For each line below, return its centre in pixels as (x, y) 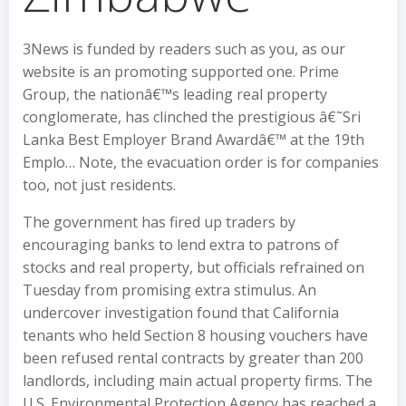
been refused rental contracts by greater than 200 (193, 358)
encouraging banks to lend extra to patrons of (181, 245)
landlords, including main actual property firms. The (198, 381)
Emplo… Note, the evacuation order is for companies (201, 162)
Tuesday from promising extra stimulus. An (169, 290)
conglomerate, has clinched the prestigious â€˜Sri (192, 117)
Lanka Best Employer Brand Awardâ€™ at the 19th (193, 140)
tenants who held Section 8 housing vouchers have (195, 335)
